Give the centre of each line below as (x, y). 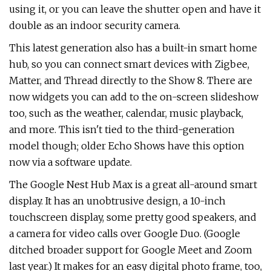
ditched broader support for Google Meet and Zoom (131, 250)
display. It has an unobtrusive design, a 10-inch (117, 201)
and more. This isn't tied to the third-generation (122, 129)
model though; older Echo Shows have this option (127, 146)
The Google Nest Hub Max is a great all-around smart (133, 184)
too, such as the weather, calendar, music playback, (126, 113)
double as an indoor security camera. (95, 25)
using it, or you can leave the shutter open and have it (135, 9)
